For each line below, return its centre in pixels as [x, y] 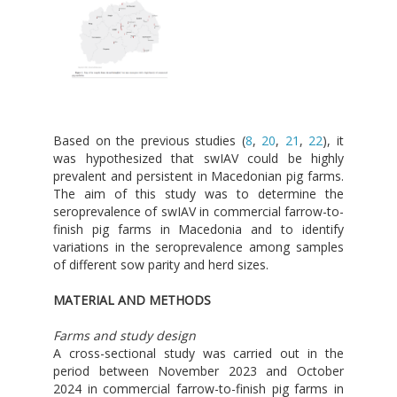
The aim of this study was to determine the [198, 194]
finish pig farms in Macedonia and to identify [198, 230]
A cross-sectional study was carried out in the [198, 354]
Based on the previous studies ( [149, 141]
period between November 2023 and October [198, 371]
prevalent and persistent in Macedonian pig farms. [198, 176]
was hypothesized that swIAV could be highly [198, 159]
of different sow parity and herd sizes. [161, 265]
